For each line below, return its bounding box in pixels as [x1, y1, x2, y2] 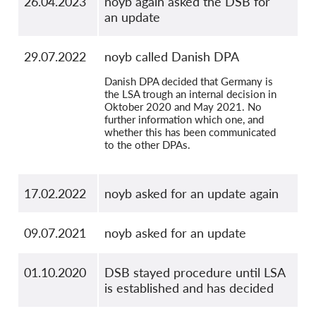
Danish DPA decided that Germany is [104, 74, 273, 87]
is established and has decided [104, 279, 274, 296]
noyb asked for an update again [104, 185, 279, 201]
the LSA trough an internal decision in [104, 87, 276, 100]
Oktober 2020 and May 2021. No [104, 99, 262, 113]
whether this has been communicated [104, 125, 276, 138]
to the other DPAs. [104, 138, 190, 151]
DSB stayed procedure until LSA [104, 264, 285, 280]
